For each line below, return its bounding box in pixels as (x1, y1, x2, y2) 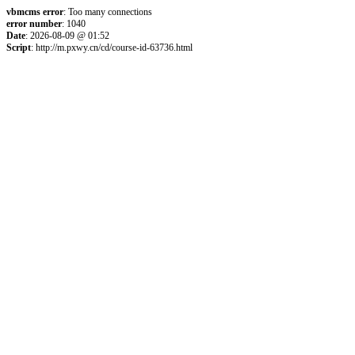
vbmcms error (6, 6, 63, 17)
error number (6, 18, 62, 29)
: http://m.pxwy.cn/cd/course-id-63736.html (31, 42, 193, 53)
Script (6, 42, 31, 53)
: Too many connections (63, 6, 152, 17)
